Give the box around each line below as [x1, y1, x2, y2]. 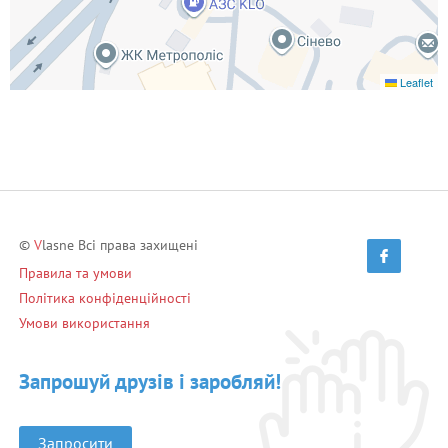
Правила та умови [19, 264, 132, 282]
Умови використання [19, 314, 150, 332]
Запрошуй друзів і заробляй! [19, 368, 281, 395]
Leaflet [397, 74, 433, 90]
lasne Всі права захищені [42, 236, 198, 254]
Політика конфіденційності [19, 289, 191, 307]
